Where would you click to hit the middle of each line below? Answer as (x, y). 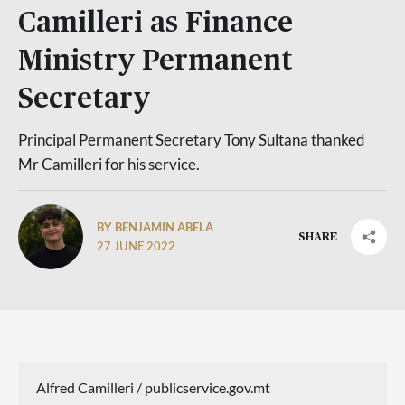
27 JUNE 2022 (136, 247)
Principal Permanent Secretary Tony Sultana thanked (192, 140)
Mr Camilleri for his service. (109, 164)
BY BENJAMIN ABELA (155, 226)
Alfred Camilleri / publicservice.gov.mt (153, 387)
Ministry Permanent (155, 61)
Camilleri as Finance (155, 23)
